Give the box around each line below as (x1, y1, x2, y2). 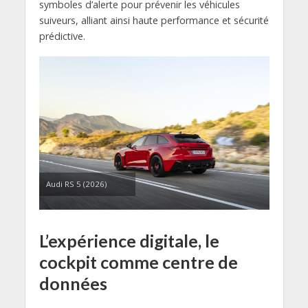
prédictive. (38, 29, 85, 43)
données (38, 272, 107, 294)
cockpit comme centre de (38, 251, 238, 272)
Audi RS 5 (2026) (45, 178, 107, 189)
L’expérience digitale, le (38, 230, 219, 251)
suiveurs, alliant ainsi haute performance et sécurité (38, 13, 269, 27)
